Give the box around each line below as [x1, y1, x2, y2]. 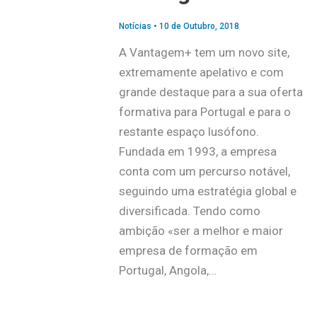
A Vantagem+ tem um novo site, [118, 45, 289, 60]
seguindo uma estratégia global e [118, 184, 296, 199]
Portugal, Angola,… [118, 263, 217, 278]
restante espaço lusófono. [118, 125, 259, 139]
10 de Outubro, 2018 [158, 21, 239, 31]
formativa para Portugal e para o [118, 105, 291, 120]
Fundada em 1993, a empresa [118, 144, 277, 159]
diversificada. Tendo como [118, 204, 260, 219]
